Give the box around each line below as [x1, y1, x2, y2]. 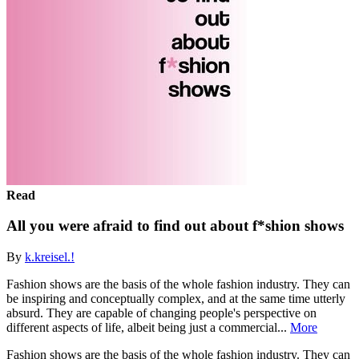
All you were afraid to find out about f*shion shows [6, 217, 344, 235]
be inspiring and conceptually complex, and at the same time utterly [6, 291, 345, 305]
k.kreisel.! [25, 249, 75, 264]
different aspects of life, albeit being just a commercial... [6, 320, 290, 334]
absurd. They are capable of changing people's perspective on [6, 305, 317, 320]
